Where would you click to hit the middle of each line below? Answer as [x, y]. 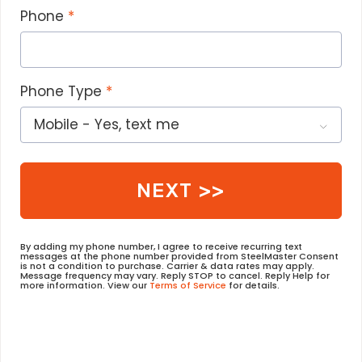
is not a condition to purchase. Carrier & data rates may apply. [167, 265]
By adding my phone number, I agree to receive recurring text [161, 246]
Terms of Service [188, 285]
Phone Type [61, 91]
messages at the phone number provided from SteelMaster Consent [179, 256]
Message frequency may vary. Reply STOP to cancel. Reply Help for [175, 275]
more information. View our [85, 285]
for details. [253, 285]
